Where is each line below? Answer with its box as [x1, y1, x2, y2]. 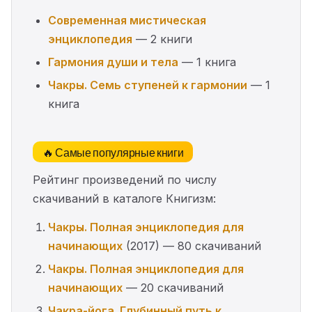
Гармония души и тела [48, 55, 178, 69]
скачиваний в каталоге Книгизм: [33, 192, 216, 205]
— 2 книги [132, 32, 192, 46]
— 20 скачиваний [123, 281, 224, 295]
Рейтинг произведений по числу [33, 173, 217, 187]
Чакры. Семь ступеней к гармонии [48, 78, 247, 92]
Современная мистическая [48, 13, 206, 27]
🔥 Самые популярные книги [42, 143, 184, 160]
